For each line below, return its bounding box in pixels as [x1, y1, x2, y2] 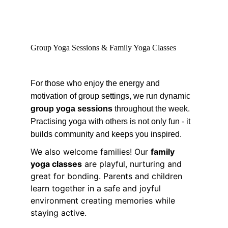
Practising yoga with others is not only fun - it [31, 117, 192, 126]
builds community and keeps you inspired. [31, 130, 182, 138]
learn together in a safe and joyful [31, 183, 163, 193]
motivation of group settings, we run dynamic [31, 92, 192, 100]
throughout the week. [112, 104, 192, 113]
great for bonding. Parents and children [31, 171, 185, 181]
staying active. [31, 208, 87, 218]
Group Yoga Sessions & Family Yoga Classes [31, 43, 176, 52]
